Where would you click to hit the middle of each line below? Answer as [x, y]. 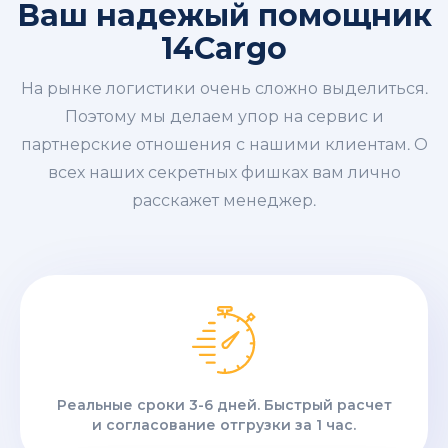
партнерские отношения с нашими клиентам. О [224, 145]
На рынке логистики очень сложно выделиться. [224, 89]
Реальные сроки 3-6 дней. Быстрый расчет [224, 405]
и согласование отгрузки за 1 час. [224, 425]
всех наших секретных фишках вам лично [224, 173]
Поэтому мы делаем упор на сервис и [224, 117]
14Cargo [224, 49]
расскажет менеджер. [224, 201]
